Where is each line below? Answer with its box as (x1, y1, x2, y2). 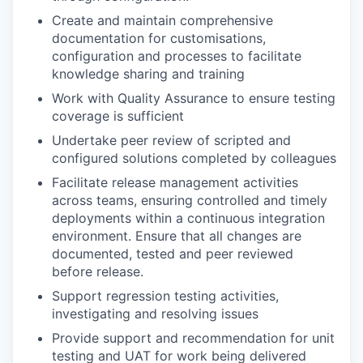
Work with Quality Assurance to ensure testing (52, 90, 335, 107)
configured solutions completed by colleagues (52, 150, 336, 167)
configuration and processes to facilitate (52, 48, 301, 65)
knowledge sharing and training (52, 66, 245, 83)
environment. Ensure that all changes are (52, 228, 301, 245)
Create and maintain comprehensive (52, 12, 273, 29)
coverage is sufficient (52, 108, 184, 125)
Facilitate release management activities (52, 174, 298, 191)
